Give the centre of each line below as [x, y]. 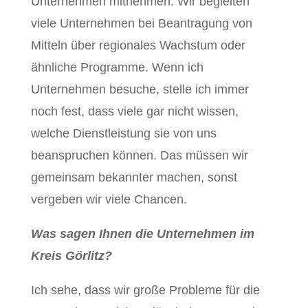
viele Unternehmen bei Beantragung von [141, 24]
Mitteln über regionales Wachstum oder [138, 46]
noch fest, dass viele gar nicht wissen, [134, 112]
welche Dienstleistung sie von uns [123, 134]
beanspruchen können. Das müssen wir [139, 156]
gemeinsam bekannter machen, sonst [134, 178]
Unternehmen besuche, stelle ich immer [140, 90]
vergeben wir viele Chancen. [109, 200]
